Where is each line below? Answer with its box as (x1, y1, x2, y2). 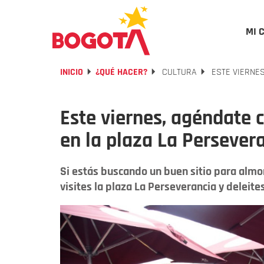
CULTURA (160, 66, 197, 78)
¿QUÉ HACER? (95, 66, 147, 78)
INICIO (60, 66, 83, 78)
